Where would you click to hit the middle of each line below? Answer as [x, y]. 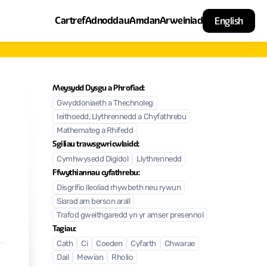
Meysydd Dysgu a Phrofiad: [99, 88]
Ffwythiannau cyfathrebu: [96, 172]
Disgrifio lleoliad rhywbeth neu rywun [119, 188]
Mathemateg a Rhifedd [95, 131]
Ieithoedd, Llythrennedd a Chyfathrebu [122, 117]
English [229, 21]
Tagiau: [64, 228]
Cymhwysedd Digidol [93, 159]
